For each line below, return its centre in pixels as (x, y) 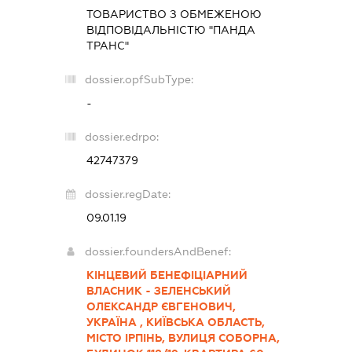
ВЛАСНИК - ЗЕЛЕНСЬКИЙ (159, 291)
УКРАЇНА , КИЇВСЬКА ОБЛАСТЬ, (176, 323)
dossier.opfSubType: (139, 80)
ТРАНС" (108, 46)
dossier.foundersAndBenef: (158, 252)
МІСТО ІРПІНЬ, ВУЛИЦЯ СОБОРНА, (183, 338)
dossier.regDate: (128, 194)
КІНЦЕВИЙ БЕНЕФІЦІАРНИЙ (167, 275)
